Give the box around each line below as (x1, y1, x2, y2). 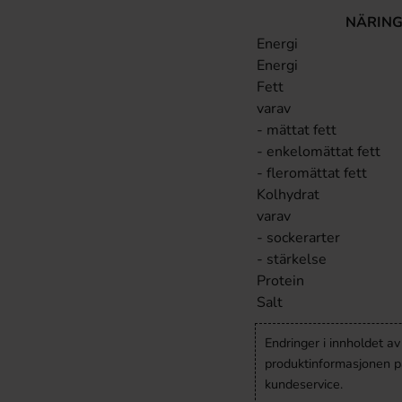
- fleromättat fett (257, 163, 367, 183)
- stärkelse (257, 249, 327, 269)
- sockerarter (257, 228, 340, 248)
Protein (257, 271, 304, 291)
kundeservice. (265, 375, 343, 393)
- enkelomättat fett (257, 142, 380, 162)
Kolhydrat (257, 185, 319, 205)
